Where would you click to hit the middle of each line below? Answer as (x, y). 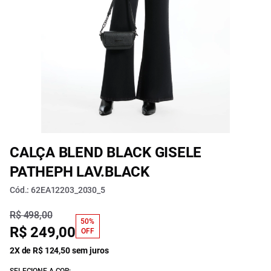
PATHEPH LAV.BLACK (80, 172)
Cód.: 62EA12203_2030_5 (57, 190)
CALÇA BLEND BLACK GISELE (106, 152)
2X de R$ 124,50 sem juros (59, 250)
